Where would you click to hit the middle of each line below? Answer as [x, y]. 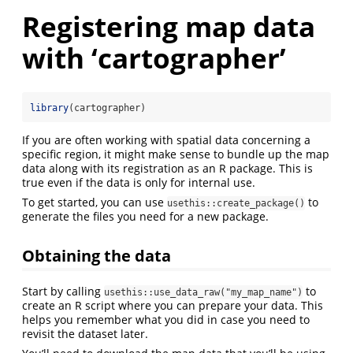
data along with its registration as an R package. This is [167, 169]
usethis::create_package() [236, 204]
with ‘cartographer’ [154, 58]
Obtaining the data [97, 256]
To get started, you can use [95, 203]
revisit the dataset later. [85, 334]
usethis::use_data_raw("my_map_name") [203, 293]
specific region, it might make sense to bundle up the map [176, 154]
